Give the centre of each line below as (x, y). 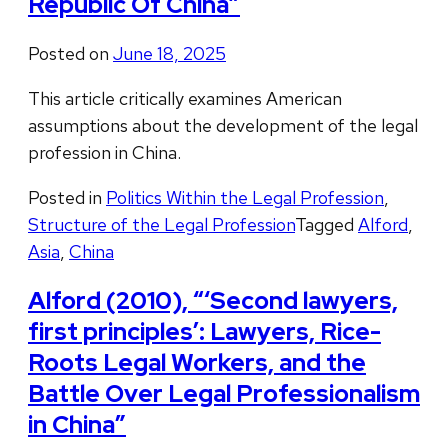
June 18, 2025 (169, 54)
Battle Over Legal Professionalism (224, 393)
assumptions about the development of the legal (223, 126)
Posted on (70, 54)
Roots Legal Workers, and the (197, 362)
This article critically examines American (185, 99)
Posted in (67, 198)
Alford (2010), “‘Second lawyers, (213, 300)
